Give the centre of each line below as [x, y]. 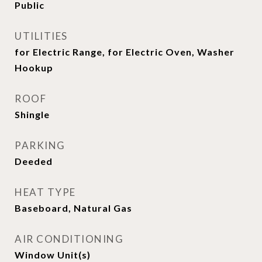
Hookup [34, 68]
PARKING [40, 145]
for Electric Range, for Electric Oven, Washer [125, 52]
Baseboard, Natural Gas [73, 208]
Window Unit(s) [53, 255]
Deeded [34, 161]
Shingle [32, 114]
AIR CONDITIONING [69, 239]
